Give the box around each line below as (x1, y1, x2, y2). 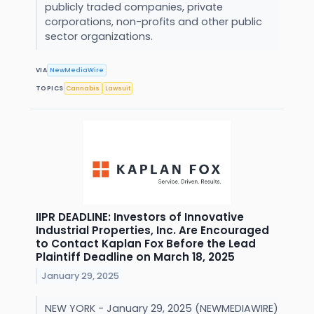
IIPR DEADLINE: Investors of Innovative (36, 210, 244, 225)
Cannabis (66, 83, 100, 93)
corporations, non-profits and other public (44, 15, 262, 29)
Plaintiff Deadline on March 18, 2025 (36, 250, 235, 265)
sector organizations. (44, 29, 156, 44)
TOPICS (36, 83, 64, 93)
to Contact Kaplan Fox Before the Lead (36, 236, 256, 252)
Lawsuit (104, 83, 130, 93)
